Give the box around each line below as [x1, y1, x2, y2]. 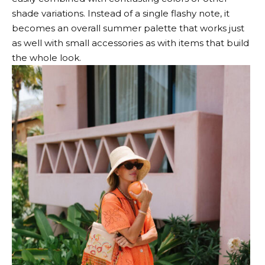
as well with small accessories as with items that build [12, 37, 249, 49]
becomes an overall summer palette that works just [12, 22, 244, 34]
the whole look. [12, 51, 81, 63]
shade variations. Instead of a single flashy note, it [12, 7, 230, 19]
